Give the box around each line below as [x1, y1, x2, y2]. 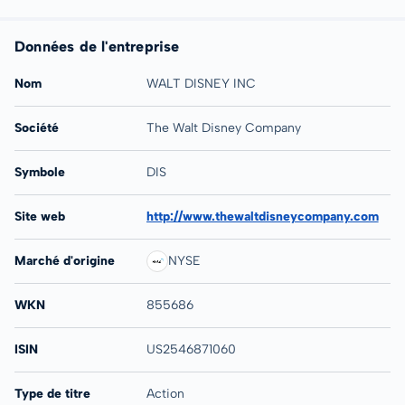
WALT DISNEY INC [146, 75, 256, 91]
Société [14, 119, 59, 136]
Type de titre [14, 385, 90, 401]
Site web [14, 208, 65, 224]
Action [146, 385, 184, 401]
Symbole [14, 164, 65, 180]
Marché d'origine [14, 252, 115, 268]
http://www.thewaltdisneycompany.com [146, 208, 379, 224]
